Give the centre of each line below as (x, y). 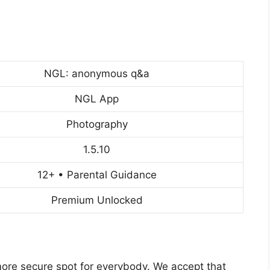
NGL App (97, 99)
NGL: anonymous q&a (97, 74)
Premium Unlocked (97, 200)
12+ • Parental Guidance (97, 175)
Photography (97, 124)
